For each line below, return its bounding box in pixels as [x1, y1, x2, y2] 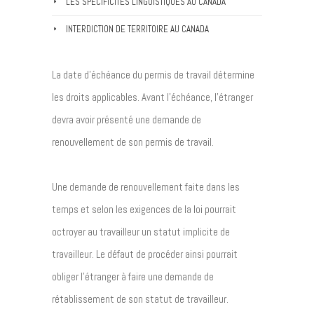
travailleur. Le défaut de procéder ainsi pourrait [52, 247, 238, 261]
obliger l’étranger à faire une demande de [52, 270, 214, 283]
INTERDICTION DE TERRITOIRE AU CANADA [66, 23, 209, 35]
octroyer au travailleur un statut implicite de [52, 225, 230, 238]
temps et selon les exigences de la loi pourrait [52, 203, 236, 216]
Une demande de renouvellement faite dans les [52, 180, 240, 193]
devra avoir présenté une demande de [52, 113, 201, 126]
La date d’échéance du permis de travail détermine [52, 68, 254, 81]
